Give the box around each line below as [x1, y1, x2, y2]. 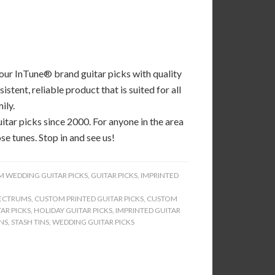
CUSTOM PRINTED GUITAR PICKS [34, 194, 144, 203]
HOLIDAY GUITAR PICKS [34, 206, 112, 215]
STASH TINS [11, 217, 49, 227]
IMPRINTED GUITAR [115, 206, 180, 215]
